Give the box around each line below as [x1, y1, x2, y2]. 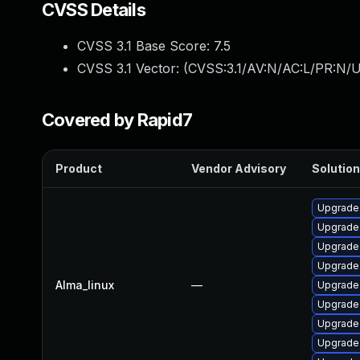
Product [55, 162, 102, 175]
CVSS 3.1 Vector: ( [77, 60, 188, 76]
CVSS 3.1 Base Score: [77, 38, 214, 54]
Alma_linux [55, 278, 114, 292]
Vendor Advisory [191, 162, 286, 175]
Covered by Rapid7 [42, 109, 193, 130]
